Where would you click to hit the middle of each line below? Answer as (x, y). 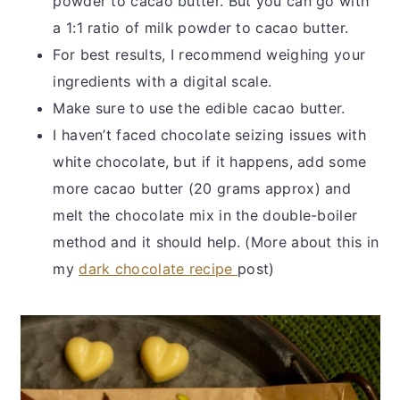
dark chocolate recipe (158, 268)
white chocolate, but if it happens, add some (210, 161)
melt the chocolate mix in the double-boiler (205, 215)
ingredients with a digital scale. (165, 81)
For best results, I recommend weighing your (209, 54)
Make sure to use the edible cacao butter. (199, 108)
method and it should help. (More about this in (216, 242)
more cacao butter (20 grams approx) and (202, 188)
